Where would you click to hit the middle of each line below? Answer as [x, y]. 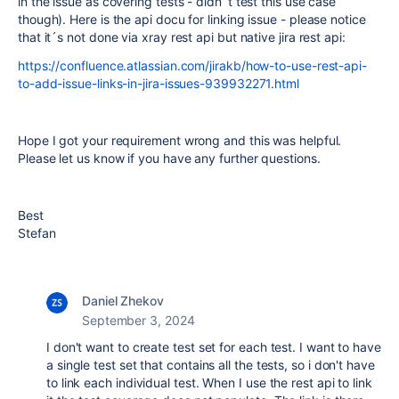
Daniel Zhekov [123, 301]
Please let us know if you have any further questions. [169, 158]
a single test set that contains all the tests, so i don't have [211, 365]
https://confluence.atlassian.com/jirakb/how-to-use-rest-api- [192, 65]
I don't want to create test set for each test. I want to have [214, 347]
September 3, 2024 [138, 320]
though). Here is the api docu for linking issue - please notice [192, 19]
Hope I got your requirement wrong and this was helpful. [180, 140]
